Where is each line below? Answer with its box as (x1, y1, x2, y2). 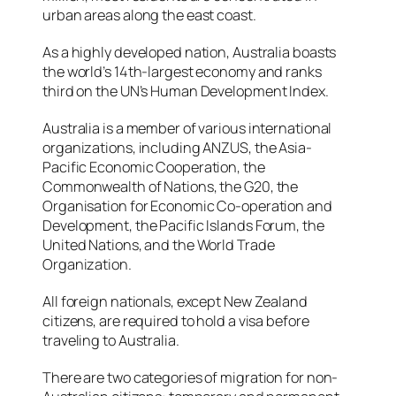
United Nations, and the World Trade (42, 234, 275, 255)
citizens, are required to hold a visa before (42, 310, 309, 331)
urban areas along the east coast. (42, 4, 256, 25)
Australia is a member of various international (42, 118, 332, 138)
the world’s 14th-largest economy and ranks (42, 61, 322, 81)
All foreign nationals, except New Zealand (42, 291, 308, 311)
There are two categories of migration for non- (42, 367, 339, 387)
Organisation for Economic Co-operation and (42, 195, 332, 216)
